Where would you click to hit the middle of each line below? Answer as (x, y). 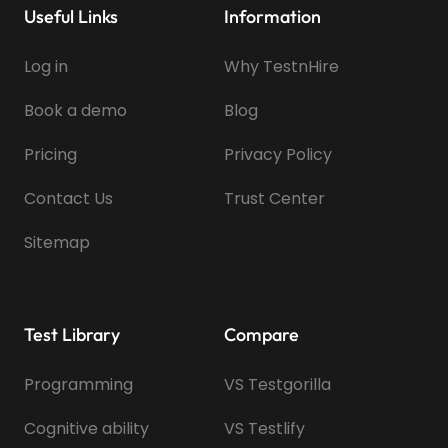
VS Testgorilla (277, 384)
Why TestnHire (281, 66)
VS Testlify (264, 428)
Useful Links (71, 16)
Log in (46, 66)
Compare (261, 334)
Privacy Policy (278, 154)
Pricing (50, 154)
